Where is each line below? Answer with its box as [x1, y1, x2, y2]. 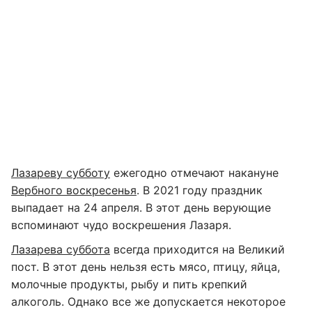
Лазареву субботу [11, 166, 110, 180]
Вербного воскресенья [11, 183, 136, 197]
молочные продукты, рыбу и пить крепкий [11, 277, 247, 291]
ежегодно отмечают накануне [110, 166, 279, 180]
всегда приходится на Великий [110, 242, 285, 256]
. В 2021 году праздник [136, 183, 263, 197]
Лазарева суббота [11, 242, 110, 256]
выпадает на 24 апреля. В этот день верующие [11, 201, 271, 214]
